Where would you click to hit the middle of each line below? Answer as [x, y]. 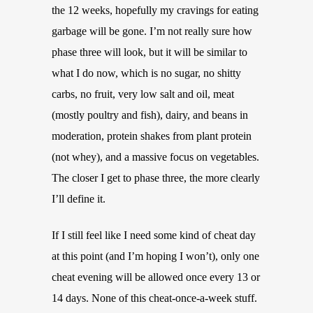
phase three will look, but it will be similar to [150, 52]
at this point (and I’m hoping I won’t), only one [155, 256]
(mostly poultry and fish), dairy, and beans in [150, 115]
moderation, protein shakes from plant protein [152, 136]
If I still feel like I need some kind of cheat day [154, 235]
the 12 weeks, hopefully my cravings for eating [155, 10]
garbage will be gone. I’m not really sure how [152, 31]
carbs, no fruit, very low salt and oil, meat [143, 94]
